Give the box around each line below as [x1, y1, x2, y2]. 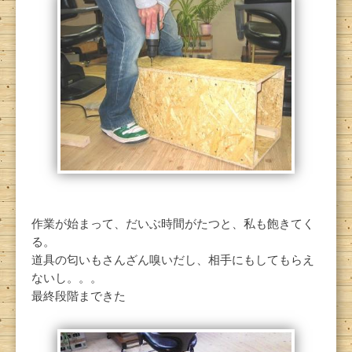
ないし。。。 [31, 272, 102, 285]
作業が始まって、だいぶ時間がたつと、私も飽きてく [31, 218, 314, 231]
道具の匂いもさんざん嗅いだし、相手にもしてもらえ [31, 254, 314, 267]
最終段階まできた [31, 290, 126, 303]
